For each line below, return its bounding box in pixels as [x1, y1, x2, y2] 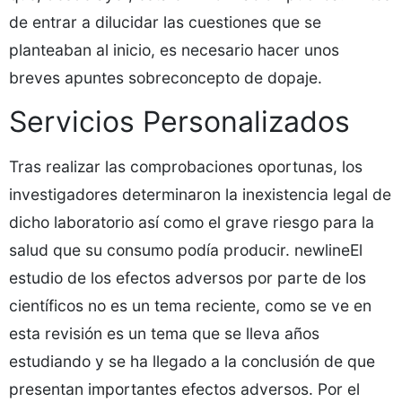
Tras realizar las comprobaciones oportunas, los [9, 157, 363, 176]
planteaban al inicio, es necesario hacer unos [9, 40, 339, 59]
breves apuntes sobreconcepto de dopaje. [9, 68, 322, 87]
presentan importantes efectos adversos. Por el [9, 380, 360, 398]
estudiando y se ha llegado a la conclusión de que [9, 352, 375, 371]
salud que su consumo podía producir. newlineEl [9, 240, 363, 259]
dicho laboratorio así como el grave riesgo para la [9, 213, 374, 232]
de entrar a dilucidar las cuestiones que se [9, 13, 321, 31]
